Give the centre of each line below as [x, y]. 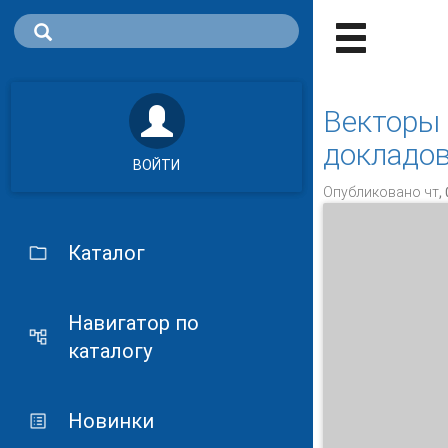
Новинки [110, 421]
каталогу [109, 351]
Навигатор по [133, 323]
